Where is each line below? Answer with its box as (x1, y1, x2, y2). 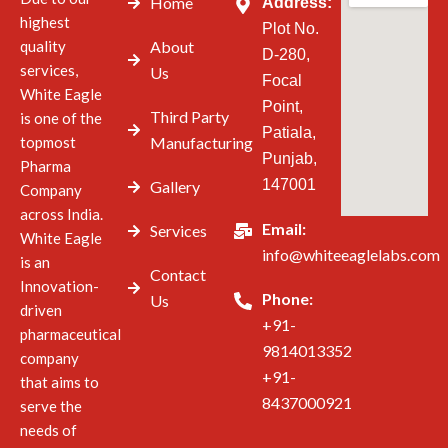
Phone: (261, 288, 313, 308)
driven (20, 300, 62, 319)
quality (20, 36, 66, 55)
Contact (149, 264, 206, 284)
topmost (20, 132, 76, 151)
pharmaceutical (20, 324, 121, 343)
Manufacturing (149, 132, 253, 152)
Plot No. (261, 19, 319, 37)
